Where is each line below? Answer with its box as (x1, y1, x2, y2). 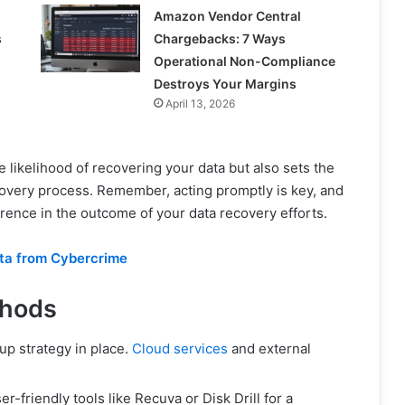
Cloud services (132, 340, 228, 357)
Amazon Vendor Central (153, 7, 301, 24)
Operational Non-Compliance (153, 52, 335, 69)
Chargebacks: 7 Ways (153, 30, 286, 46)
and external (228, 340, 311, 357)
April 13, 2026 (165, 96, 235, 110)
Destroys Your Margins (153, 75, 297, 91)
